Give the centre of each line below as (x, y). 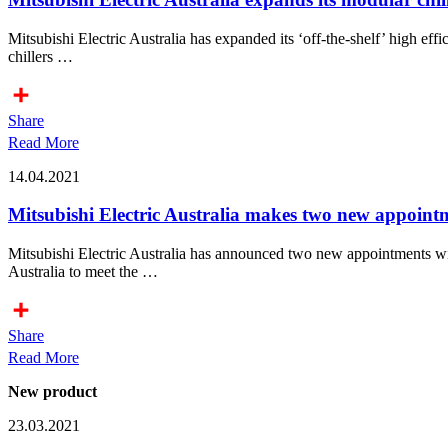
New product (52, 392)
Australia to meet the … (83, 272)
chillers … (40, 56)
